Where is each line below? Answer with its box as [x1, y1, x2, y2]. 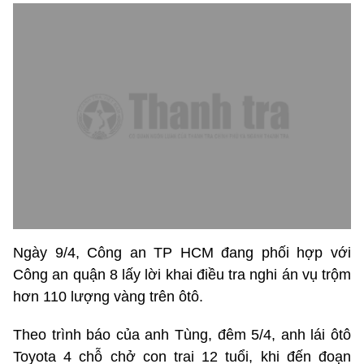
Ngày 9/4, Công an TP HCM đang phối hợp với [13, 244, 351, 261]
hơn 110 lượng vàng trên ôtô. [13, 288, 203, 305]
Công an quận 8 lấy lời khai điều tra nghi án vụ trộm [13, 266, 351, 283]
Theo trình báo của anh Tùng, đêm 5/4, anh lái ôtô [13, 326, 351, 343]
